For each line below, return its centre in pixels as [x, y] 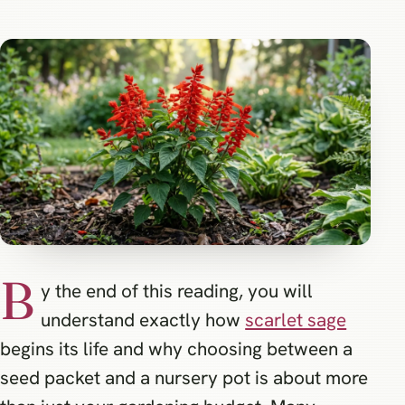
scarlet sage [296, 320]
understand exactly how [143, 320]
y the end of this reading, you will [177, 291]
